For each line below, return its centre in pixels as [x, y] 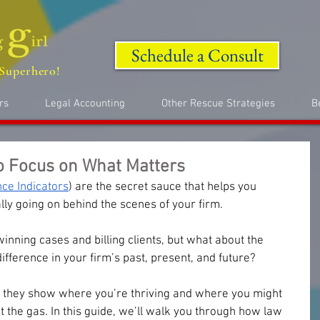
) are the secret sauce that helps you [164, 187]
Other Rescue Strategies [218, 104]
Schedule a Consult [197, 55]
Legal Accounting [85, 104]
